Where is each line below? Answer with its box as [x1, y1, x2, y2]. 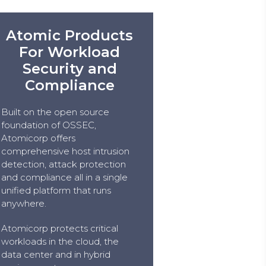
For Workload [19, 43, 121, 61]
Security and [22, 60, 117, 77]
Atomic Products [6, 27, 134, 44]
